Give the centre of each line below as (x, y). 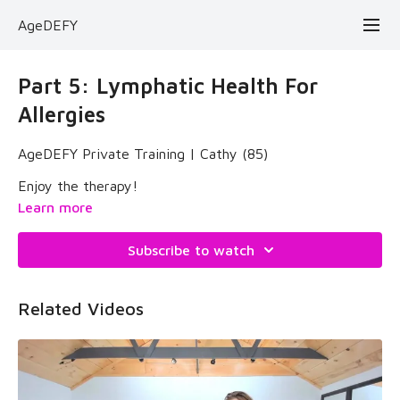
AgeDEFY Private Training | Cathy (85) (143, 154)
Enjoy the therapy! (78, 186)
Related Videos (81, 308)
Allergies (62, 114)
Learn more (55, 207)
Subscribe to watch (191, 250)
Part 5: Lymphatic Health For (168, 86)
